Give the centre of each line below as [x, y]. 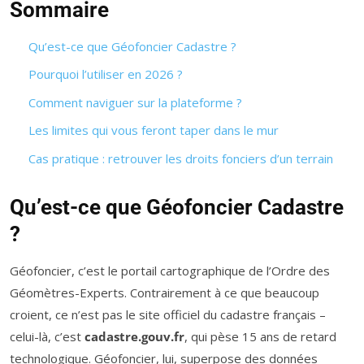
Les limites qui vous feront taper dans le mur [153, 130]
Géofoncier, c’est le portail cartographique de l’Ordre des [170, 270]
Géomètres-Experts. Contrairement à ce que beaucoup [165, 292]
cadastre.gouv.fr [134, 336]
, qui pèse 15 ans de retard [260, 336]
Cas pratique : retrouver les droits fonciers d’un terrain [180, 158]
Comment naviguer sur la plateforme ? [135, 102]
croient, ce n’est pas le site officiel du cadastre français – [168, 314]
